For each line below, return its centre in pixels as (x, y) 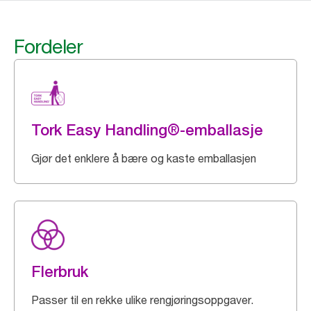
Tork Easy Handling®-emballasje (147, 130)
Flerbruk (60, 271)
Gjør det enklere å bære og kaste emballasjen (144, 158)
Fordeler (48, 47)
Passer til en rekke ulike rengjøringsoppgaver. (142, 300)
